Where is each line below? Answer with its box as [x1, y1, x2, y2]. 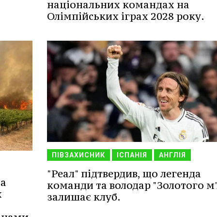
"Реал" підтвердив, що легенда [46, 167, 201, 180]
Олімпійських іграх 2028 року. [46, 10, 204, 23]
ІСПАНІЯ [116, 151, 147, 159]
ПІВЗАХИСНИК [51, 151, 105, 159]
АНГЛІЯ [158, 151, 186, 159]
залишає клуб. [46, 190, 121, 203]
